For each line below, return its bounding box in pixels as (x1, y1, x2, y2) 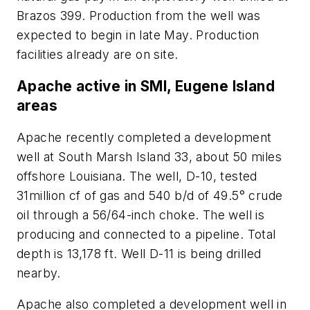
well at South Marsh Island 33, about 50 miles (17, 149, 282, 164)
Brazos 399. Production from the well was (17, 8, 260, 24)
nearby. (17, 265, 61, 280)
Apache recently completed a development (17, 129, 272, 145)
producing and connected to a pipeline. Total (17, 226, 276, 241)
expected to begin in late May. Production (17, 28, 259, 43)
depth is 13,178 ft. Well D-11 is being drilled (17, 246, 262, 261)
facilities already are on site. (17, 47, 179, 62)
